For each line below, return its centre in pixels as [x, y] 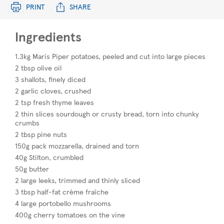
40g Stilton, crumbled [49, 157]
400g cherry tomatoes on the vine [70, 214]
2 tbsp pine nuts [41, 134]
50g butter [32, 168]
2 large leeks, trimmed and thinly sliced [77, 180]
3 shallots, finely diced [50, 79]
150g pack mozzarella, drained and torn [77, 145]
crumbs [27, 122]
